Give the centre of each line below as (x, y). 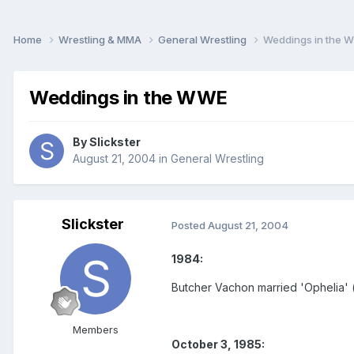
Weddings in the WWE (128, 97)
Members (96, 330)
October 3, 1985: (218, 345)
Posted (190, 225)
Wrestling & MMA (101, 39)
